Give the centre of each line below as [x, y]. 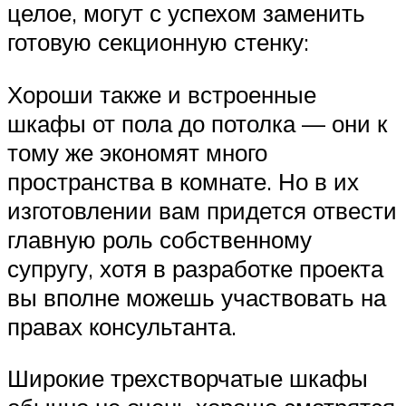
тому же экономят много [137, 152]
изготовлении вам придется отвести [202, 210]
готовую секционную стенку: [158, 41]
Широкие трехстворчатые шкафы [188, 378]
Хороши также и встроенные [162, 94]
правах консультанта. [122, 326]
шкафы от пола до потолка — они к [197, 123]
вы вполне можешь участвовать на [197, 297]
